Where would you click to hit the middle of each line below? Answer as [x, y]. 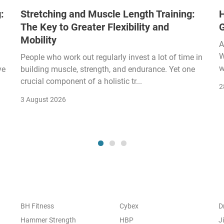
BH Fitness [37, 206]
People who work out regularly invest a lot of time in [111, 57]
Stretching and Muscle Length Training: [108, 14]
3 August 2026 [43, 99]
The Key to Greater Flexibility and [95, 27]
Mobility [38, 40]
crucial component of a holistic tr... [81, 81]
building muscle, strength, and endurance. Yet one [108, 69]
